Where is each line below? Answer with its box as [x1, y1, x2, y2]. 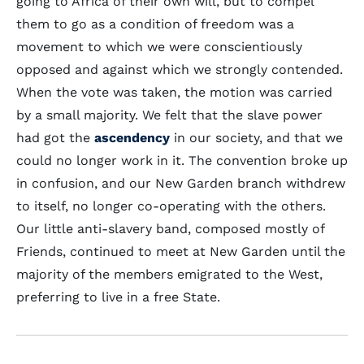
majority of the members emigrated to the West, [16, 266, 323, 282]
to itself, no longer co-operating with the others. [16, 198, 326, 214]
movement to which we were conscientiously [16, 39, 302, 54]
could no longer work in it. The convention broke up [16, 153, 348, 168]
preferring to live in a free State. [16, 289, 220, 305]
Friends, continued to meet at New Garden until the [16, 244, 345, 259]
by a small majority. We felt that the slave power [16, 107, 323, 123]
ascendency [94, 130, 170, 145]
